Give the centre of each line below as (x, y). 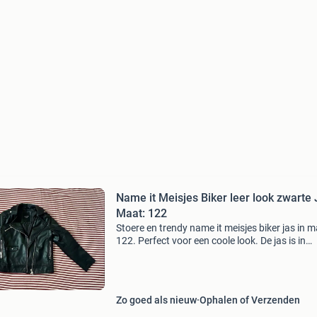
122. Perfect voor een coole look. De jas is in (211, 241)
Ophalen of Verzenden (249, 300)
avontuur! (137, 266)
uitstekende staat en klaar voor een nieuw (206, 253)
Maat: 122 (141, 213)
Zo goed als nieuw (156, 300)
